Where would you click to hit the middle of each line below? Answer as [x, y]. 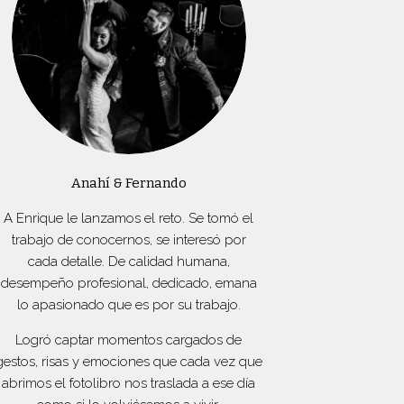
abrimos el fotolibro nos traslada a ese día [129, 383]
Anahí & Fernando [129, 183]
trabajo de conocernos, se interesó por [129, 239]
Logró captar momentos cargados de [129, 340]
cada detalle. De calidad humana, [129, 261]
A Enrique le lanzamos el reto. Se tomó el [129, 218]
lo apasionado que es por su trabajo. [129, 304]
